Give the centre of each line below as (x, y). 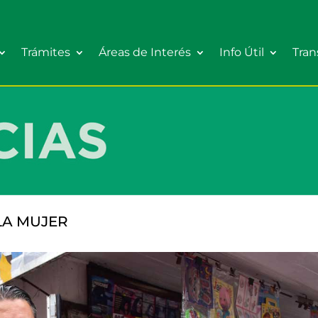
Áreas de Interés (145, 52)
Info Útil (242, 52)
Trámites (46, 52)
